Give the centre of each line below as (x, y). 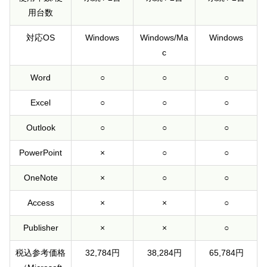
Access (41, 203)
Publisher (41, 228)
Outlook (41, 128)
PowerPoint (41, 153)
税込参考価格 (41, 253)
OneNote (41, 178)
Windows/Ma (164, 38)
